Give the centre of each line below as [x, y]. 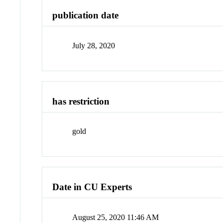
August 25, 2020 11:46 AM [116, 217]
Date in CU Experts [92, 187]
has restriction [81, 101]
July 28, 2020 [94, 46]
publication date [86, 15]
